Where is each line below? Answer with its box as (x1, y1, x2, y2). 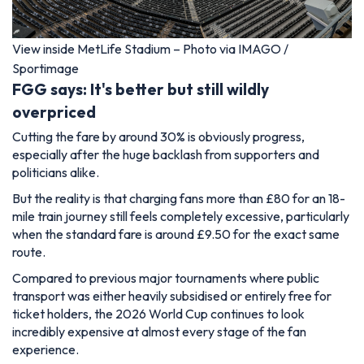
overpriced (12, 102, 96, 122)
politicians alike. (12, 164, 99, 181)
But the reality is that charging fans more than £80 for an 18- (12, 190, 345, 207)
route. (12, 244, 45, 261)
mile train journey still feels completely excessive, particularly (12, 208, 349, 225)
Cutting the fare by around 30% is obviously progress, (12, 128, 305, 145)
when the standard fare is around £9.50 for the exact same (12, 226, 340, 243)
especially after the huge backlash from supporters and (12, 146, 319, 163)
